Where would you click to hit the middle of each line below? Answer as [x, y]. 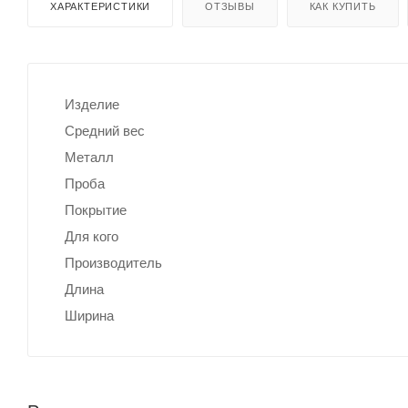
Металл [89, 157]
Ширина [89, 315]
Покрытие [96, 209]
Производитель [113, 262]
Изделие [92, 104]
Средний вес [105, 130]
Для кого [92, 236]
